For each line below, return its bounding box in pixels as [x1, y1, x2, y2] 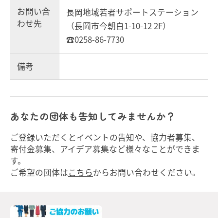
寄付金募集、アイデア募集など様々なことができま [10, 143, 200, 155]
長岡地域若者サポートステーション [66, 6, 199, 18]
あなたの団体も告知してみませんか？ [10, 109, 176, 123]
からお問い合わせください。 [93, 166, 200, 178]
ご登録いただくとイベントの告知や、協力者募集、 [10, 131, 200, 143]
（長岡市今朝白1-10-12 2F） [66, 20, 171, 32]
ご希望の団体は [10, 166, 68, 178]
